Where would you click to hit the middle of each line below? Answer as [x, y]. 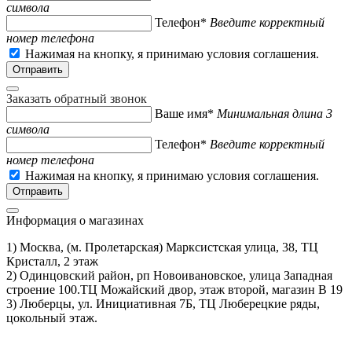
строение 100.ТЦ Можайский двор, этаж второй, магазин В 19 [174, 289]
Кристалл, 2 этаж [52, 261]
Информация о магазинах [75, 220]
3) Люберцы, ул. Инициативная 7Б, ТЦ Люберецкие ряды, [163, 303]
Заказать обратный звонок [77, 98]
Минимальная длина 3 [275, 113]
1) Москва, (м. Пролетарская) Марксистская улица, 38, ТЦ [162, 247]
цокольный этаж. [52, 317]
